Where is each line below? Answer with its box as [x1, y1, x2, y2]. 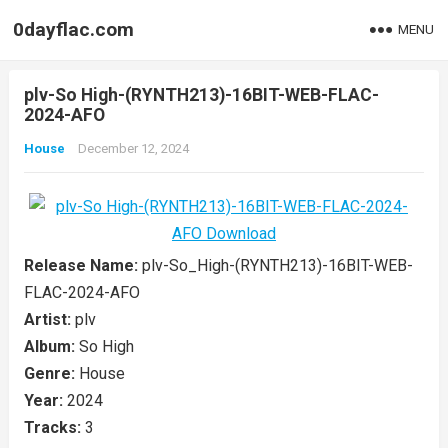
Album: [23, 337, 79, 356]
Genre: [23, 364, 79, 383]
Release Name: [23, 256, 142, 275]
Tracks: [23, 418, 85, 437]
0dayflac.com [13, 18, 135, 41]
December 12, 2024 [77, 141, 189, 156]
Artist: [23, 310, 75, 329]
